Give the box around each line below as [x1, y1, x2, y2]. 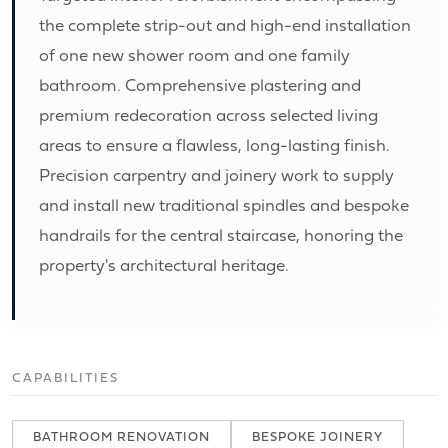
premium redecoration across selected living [39, 101, 378, 127]
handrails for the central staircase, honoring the [39, 221, 403, 247]
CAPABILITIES [12, 367, 119, 387]
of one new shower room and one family [39, 41, 350, 67]
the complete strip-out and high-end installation [39, 11, 411, 37]
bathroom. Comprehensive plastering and [39, 71, 361, 97]
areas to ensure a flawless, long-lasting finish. [39, 131, 390, 157]
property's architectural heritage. [39, 251, 289, 277]
